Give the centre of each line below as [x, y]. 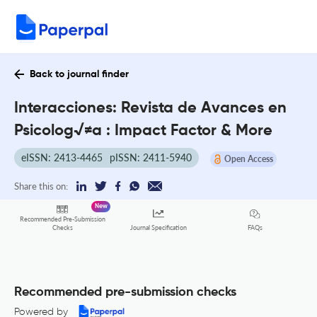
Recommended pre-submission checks [125, 293]
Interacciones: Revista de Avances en [150, 108]
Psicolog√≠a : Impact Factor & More [143, 131]
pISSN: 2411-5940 [151, 157]
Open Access [248, 158]
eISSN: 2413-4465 [62, 157]
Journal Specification [158, 228]
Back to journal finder [79, 74]
